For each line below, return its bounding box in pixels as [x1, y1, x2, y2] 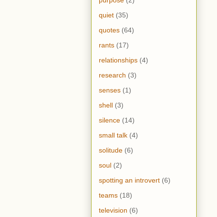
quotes [99, 26, 120, 34]
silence [99, 116, 120, 124]
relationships [99, 56, 138, 64]
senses [99, 86, 121, 94]
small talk [99, 131, 127, 139]
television [99, 206, 127, 215]
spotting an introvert [99, 176, 160, 185]
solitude [99, 146, 123, 155]
